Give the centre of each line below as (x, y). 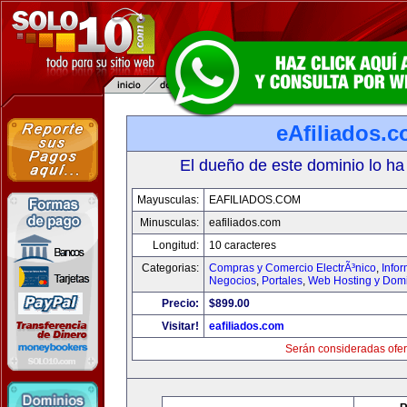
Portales (282, 281)
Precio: (180, 303)
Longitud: (176, 245)
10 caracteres (243, 245)
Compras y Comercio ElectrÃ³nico (293, 268)
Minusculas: (169, 223)
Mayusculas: (168, 200)
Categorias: (170, 268)
